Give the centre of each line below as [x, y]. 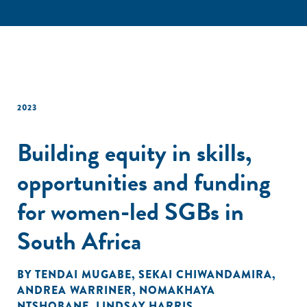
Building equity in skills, [134, 152]
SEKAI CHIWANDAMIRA [205, 274]
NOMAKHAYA [177, 290]
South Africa [79, 241]
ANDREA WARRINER [75, 290]
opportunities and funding [144, 182]
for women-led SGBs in [131, 211]
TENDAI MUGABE [83, 274]
